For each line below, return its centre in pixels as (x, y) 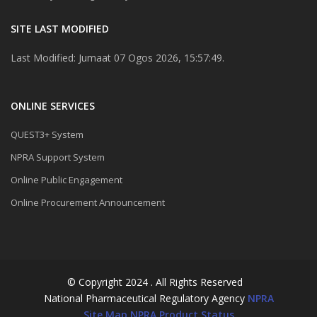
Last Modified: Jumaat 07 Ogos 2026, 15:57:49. (117, 58)
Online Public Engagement (67, 180)
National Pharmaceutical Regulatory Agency (145, 299)
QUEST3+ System (47, 135)
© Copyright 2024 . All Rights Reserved (155, 282)
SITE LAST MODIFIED (60, 29)
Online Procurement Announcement (88, 203)
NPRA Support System (58, 157)
